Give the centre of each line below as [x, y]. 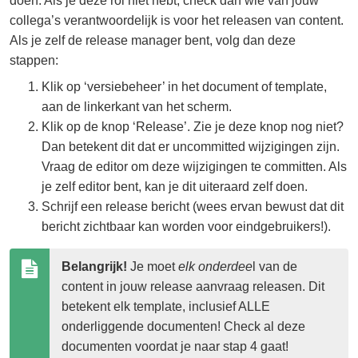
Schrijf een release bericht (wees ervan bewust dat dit [193, 207]
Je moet [153, 267]
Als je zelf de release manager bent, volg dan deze [153, 41]
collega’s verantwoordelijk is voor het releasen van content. [177, 21]
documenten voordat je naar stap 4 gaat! [175, 347]
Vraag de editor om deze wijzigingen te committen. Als [194, 167]
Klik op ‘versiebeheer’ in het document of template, [184, 87]
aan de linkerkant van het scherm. [138, 107]
